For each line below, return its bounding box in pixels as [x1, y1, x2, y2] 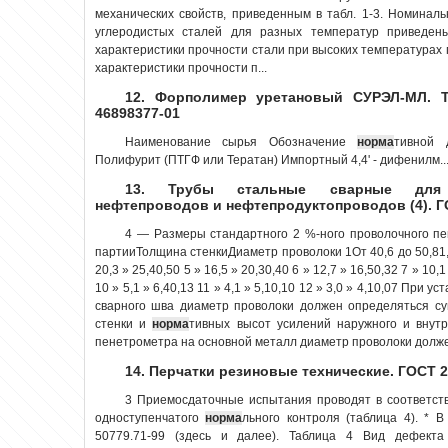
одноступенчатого [95, 410, 206, 425]
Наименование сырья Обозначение [125, 134, 358, 149]
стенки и [95, 316, 153, 331]
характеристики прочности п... [95, 60, 267, 75]
